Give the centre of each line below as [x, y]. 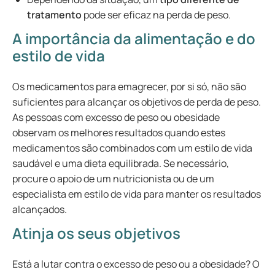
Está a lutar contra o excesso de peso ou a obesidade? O [136, 264]
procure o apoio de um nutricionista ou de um [113, 179]
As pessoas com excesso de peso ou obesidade [116, 117]
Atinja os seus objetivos [96, 233]
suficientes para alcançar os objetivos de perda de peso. [137, 102]
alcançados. [41, 209]
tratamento [54, 15]
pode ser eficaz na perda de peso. [157, 15]
